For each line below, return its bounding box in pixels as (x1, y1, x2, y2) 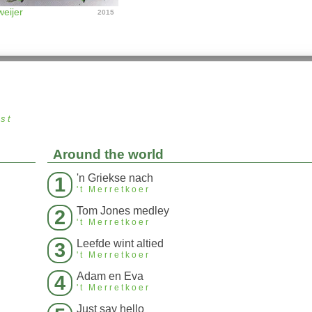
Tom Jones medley (77, 205, 169, 217)
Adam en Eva (77, 270, 143, 283)
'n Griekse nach (77, 172, 153, 185)
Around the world (53, 147, 164, 162)
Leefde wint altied (77, 237, 164, 250)
